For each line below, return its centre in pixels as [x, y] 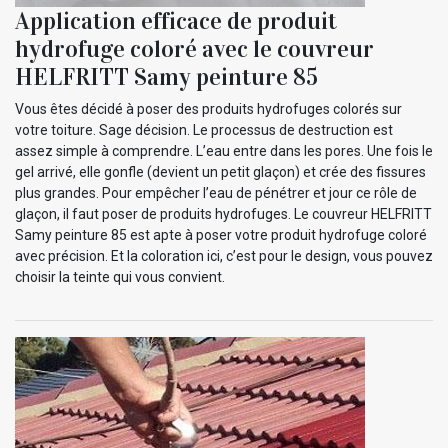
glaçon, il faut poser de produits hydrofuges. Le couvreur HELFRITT [223, 213]
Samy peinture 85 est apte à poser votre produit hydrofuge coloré [221, 234]
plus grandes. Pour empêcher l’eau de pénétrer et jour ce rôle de [216, 192]
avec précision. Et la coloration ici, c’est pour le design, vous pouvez [224, 255]
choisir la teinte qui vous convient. [120, 276]
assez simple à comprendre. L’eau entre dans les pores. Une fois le [224, 150]
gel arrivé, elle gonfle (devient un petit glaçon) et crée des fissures [220, 171]
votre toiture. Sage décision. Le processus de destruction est [204, 129]
